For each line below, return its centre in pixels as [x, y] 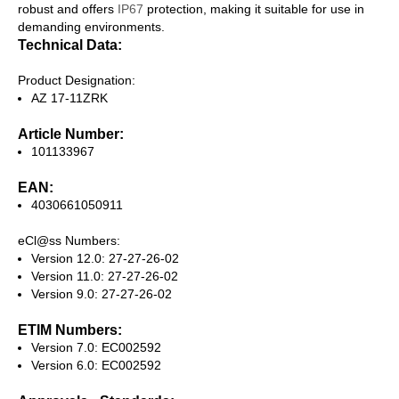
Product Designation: [77, 80]
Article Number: [71, 134]
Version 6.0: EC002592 [96, 365]
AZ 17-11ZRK [69, 98]
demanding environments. [91, 27]
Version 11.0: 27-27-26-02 [105, 276]
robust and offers [66, 9]
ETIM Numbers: [70, 330]
